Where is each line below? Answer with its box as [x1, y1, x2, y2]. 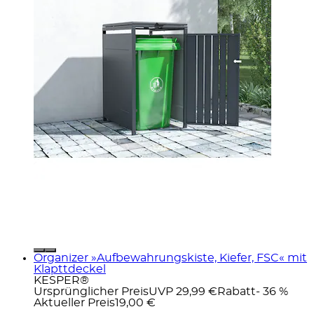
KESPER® [34, 274, 89, 286]
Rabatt [217, 285, 256, 297]
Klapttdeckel [34, 263, 106, 275]
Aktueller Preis [34, 296, 115, 308]
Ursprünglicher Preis [34, 285, 149, 297]
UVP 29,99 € [149, 285, 217, 297]
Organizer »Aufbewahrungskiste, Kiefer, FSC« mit [34, 252, 307, 264]
